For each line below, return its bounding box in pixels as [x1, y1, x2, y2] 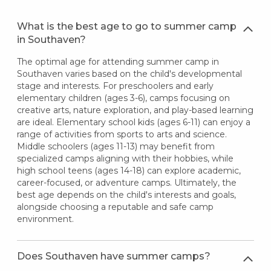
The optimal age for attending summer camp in [16, 56, 219, 67]
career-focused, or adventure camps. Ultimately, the [16, 177, 237, 188]
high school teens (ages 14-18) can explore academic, [16, 165, 241, 176]
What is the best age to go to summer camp [16, 21, 237, 32]
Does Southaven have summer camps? [16, 250, 211, 262]
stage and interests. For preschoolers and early [16, 80, 214, 91]
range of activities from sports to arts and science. [16, 129, 227, 140]
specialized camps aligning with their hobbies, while [16, 153, 233, 164]
